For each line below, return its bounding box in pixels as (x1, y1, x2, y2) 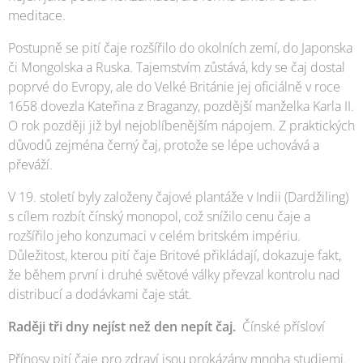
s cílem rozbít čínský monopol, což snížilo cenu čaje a (8, 207, 310, 225)
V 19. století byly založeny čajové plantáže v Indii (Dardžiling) (8, 187, 348, 206)
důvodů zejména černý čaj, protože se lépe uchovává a (8, 135, 319, 154)
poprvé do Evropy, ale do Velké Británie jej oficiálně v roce (8, 77, 340, 96)
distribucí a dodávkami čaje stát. (8, 284, 192, 303)
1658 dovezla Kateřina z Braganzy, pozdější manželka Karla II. (8, 96, 354, 115)
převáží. (8, 155, 53, 173)
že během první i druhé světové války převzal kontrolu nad (8, 265, 340, 284)
